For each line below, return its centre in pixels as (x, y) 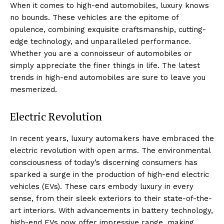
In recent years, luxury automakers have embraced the (112, 138)
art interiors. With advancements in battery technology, (111, 210)
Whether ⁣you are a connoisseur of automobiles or (101, 53)
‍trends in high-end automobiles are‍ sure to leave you (108, 77)
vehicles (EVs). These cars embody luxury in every (102, 186)
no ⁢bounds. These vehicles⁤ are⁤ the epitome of (94, 17)
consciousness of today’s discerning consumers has (104, 162)
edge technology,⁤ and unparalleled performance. (100, 41)
